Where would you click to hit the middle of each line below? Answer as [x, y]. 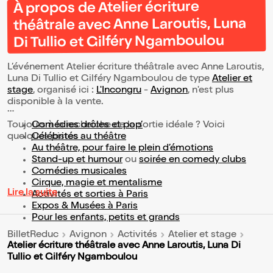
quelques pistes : [45, 137]
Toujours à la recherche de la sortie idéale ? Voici [116, 126]
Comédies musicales [79, 172]
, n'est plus [211, 91]
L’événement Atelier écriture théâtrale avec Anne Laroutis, [136, 68]
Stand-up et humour [77, 161]
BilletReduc [33, 235]
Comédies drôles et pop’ [87, 126]
